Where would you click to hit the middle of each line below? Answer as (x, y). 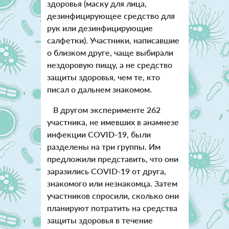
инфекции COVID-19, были (99, 134)
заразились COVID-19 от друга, (106, 171)
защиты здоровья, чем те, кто (103, 77)
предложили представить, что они (112, 158)
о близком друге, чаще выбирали (110, 52)
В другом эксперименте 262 (104, 109)
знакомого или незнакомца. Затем (112, 183)
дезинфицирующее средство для (111, 15)
